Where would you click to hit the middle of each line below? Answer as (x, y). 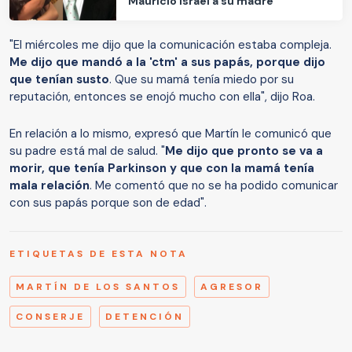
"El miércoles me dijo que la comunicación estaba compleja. (170, 45)
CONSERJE (50, 317)
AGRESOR (232, 287)
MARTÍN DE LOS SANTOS (98, 287)
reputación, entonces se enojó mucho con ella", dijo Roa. (162, 97)
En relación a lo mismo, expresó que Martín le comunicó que (170, 134)
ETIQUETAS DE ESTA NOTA (99, 254)
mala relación (49, 186)
